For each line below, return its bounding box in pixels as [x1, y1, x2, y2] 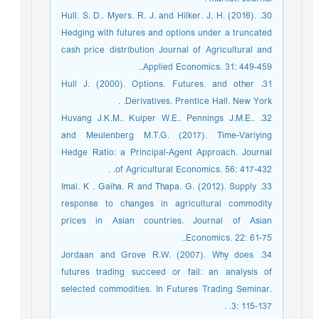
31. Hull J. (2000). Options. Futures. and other [65, 76, 258, 93]
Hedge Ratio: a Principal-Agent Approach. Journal [65, 145, 276, 161]
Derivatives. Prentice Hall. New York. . [129, 93, 276, 110]
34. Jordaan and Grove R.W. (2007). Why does [65, 247, 258, 263]
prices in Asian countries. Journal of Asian [65, 213, 276, 229]
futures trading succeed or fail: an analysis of [65, 264, 276, 281]
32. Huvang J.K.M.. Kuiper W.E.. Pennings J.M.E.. [65, 110, 258, 127]
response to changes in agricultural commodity [65, 196, 276, 212]
